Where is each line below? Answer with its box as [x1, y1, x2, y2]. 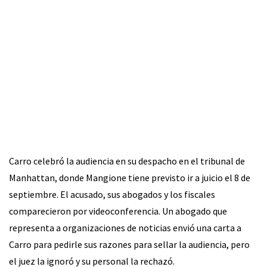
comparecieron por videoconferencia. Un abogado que [9, 205, 227, 218]
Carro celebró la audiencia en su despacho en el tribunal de [9, 155, 245, 167]
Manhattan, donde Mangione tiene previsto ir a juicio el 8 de [9, 172, 250, 184]
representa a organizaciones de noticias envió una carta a [9, 222, 241, 234]
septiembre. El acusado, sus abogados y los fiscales [9, 188, 215, 201]
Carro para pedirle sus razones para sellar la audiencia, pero [9, 238, 250, 251]
